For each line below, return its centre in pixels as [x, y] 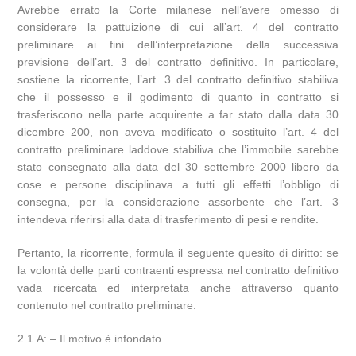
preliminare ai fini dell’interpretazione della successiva [178, 44]
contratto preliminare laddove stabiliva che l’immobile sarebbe [178, 149]
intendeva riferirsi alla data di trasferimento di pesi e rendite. [168, 219]
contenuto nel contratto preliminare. [107, 305]
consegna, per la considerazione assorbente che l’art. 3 [178, 202]
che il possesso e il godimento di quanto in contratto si [178, 97]
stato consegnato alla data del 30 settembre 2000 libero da [178, 167]
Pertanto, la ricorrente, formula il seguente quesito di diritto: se [178, 253]
